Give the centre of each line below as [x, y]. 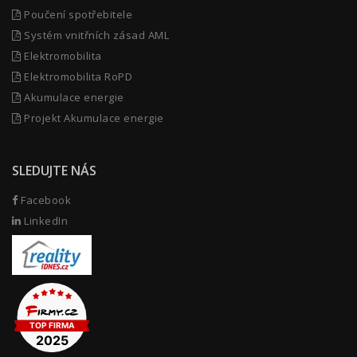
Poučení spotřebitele [76, 15]
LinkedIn [44, 221]
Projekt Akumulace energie [92, 118]
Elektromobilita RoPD [76, 77]
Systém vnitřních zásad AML [95, 35]
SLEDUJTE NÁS [54, 171]
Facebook [44, 200]
